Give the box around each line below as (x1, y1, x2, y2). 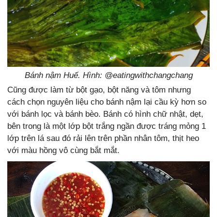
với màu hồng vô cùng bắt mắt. (7, 146, 120, 155)
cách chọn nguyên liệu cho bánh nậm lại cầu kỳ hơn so (7, 97, 206, 107)
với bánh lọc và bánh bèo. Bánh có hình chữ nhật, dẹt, (7, 109, 203, 119)
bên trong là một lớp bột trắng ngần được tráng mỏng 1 (7, 122, 206, 131)
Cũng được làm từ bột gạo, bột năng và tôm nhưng (7, 85, 191, 95)
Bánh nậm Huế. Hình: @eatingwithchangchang (24, 71, 193, 80)
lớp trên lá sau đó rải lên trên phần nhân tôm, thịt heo (7, 134, 199, 143)
